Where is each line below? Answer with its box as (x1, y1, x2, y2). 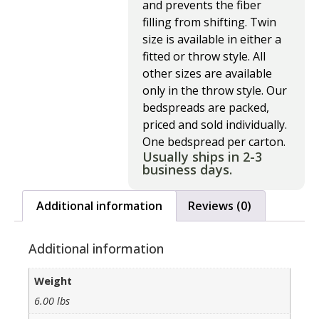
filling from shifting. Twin (142, 14, 276, 30)
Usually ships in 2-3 (142, 148, 262, 165)
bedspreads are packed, (142, 100, 269, 115)
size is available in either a (142, 31, 281, 47)
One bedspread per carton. (142, 134, 286, 150)
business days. (142, 161, 232, 178)
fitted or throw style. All (142, 48, 266, 64)
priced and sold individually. (142, 117, 287, 132)
